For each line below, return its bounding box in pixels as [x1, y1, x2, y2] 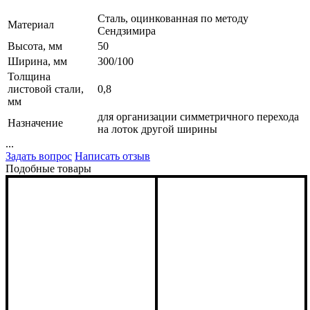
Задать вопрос [6, 149, 72, 162]
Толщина [8, 70, 51, 82]
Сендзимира [98, 24, 156, 37]
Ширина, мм [8, 55, 67, 67]
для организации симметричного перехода [98, 110, 299, 122]
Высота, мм [8, 39, 62, 52]
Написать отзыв [75, 149, 150, 162]
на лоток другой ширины [98, 122, 217, 135]
